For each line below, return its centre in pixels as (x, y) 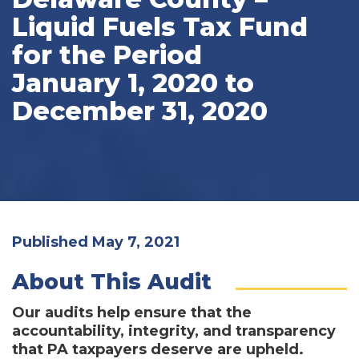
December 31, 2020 (140, 111)
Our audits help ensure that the (132, 312)
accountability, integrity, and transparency (174, 331)
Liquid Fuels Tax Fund (160, 26)
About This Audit (112, 281)
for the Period (107, 54)
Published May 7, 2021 (96, 242)
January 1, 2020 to (133, 83)
